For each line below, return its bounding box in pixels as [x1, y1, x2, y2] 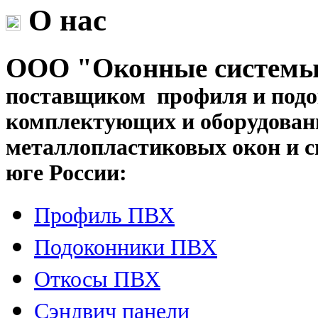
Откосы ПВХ [34, 266, 160, 292]
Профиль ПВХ [34, 202, 175, 228]
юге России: [6, 160, 127, 185]
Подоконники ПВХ [34, 234, 217, 260]
